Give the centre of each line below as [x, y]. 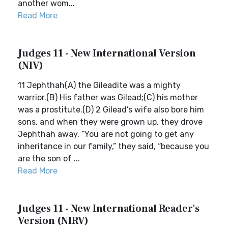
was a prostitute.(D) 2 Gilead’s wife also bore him [111, 110]
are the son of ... [49, 159]
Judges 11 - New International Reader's [109, 209]
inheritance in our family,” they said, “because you [113, 146]
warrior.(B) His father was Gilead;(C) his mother [108, 97]
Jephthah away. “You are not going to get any [106, 134]
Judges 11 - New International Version [107, 53]
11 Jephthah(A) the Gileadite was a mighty [99, 85]
